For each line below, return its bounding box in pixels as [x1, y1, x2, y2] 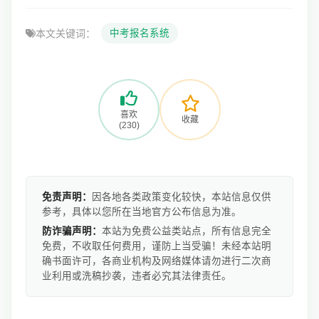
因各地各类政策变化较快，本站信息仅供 [92, 192, 271, 202]
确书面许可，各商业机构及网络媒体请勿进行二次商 [42, 256, 271, 266]
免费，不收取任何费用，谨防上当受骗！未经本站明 [42, 241, 271, 251]
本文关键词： [36, 27, 95, 39]
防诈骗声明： [42, 226, 102, 236]
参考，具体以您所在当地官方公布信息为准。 [42, 206, 241, 217]
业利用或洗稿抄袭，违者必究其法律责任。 [42, 271, 231, 281]
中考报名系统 [110, 28, 169, 38]
